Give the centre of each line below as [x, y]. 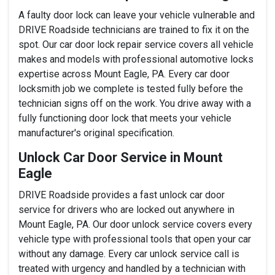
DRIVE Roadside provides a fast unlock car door [122, 195]
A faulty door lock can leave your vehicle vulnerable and [137, 15]
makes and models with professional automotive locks [136, 59]
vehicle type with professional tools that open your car [135, 239]
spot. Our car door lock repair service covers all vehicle [136, 44]
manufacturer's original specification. [96, 133]
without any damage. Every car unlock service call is [129, 254]
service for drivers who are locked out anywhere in [126, 209]
